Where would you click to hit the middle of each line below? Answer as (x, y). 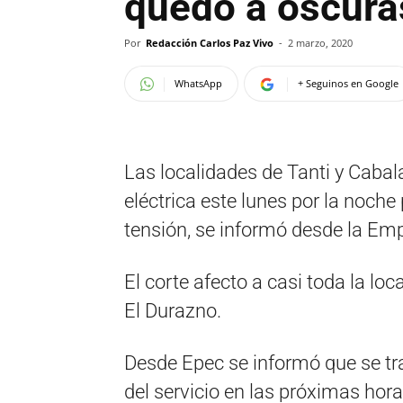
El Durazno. (173, 311)
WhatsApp (198, 83)
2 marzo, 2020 (320, 43)
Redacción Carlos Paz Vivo (210, 43)
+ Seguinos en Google (348, 83)
